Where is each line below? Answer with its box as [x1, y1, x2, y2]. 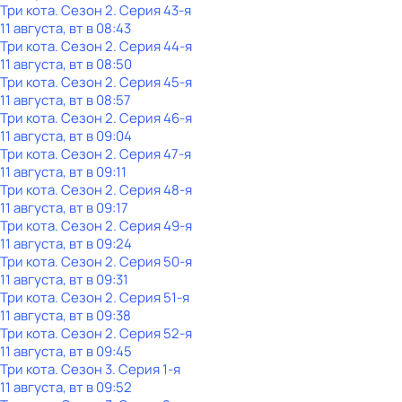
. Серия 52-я [113, 324, 192, 343]
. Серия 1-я [112, 360, 180, 379]
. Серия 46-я [113, 109, 192, 127]
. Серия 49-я [113, 216, 192, 235]
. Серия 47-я [113, 144, 191, 163]
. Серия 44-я [113, 37, 192, 56]
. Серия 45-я [113, 73, 192, 92]
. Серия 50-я [113, 252, 192, 271]
